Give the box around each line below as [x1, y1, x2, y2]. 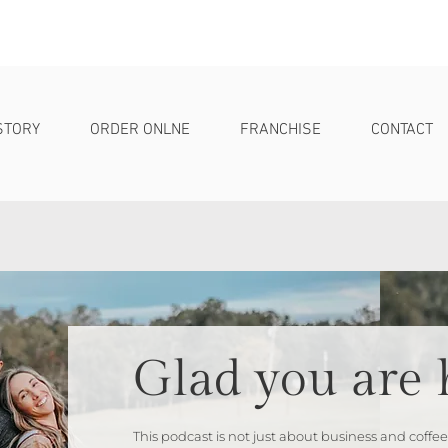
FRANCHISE [239, 120, 321, 140]
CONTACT [370, 120, 433, 140]
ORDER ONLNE [89, 120, 190, 140]
